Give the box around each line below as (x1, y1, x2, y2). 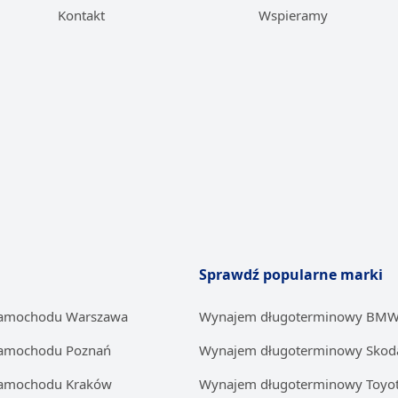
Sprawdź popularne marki (199, 265, 383, 284)
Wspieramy (259, 6, 329, 24)
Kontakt (57, 6, 105, 24)
